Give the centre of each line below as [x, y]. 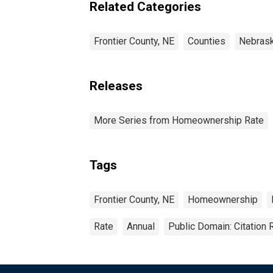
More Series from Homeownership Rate [179, 120]
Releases [116, 86]
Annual [141, 226]
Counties [207, 41]
